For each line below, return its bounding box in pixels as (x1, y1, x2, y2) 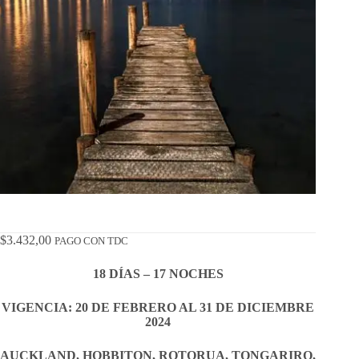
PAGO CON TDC (54, 236, 128, 248)
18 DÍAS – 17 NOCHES (92, 267, 224, 281)
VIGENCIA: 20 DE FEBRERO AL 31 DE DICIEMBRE (2, 301, 315, 315)
